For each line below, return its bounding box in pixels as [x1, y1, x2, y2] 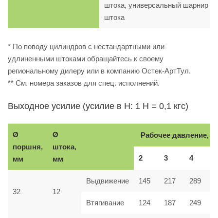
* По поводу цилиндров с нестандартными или [8, 42, 164, 51]
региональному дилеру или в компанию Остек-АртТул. [8, 66, 191, 75]
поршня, [13, 142, 43, 151]
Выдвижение [86, 176, 129, 185]
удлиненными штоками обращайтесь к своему [8, 54, 163, 63]
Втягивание [86, 198, 124, 207]
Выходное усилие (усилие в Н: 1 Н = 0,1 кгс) [8, 101, 188, 111]
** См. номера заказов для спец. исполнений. [8, 78, 160, 87]
